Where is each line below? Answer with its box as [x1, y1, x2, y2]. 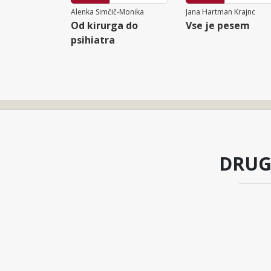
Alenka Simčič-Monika [71, 6, 144, 17]
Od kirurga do [71, 18, 138, 32]
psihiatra [71, 33, 115, 47]
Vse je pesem [186, 18, 250, 32]
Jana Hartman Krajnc [186, 6, 255, 17]
